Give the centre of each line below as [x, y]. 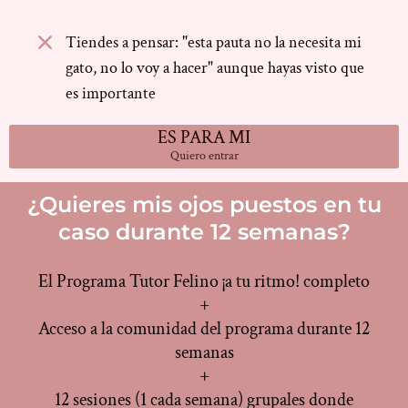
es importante [111, 94]
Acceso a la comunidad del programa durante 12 [204, 329]
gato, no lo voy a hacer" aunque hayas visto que [215, 68]
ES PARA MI [204, 138]
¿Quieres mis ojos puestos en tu [204, 205]
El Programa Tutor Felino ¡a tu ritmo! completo [204, 282]
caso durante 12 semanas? [204, 232]
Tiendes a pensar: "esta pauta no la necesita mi [214, 43]
